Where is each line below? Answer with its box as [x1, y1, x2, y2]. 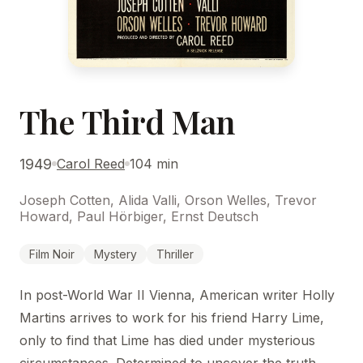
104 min [130, 156, 178, 173]
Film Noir [29, 246, 75, 261]
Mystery [94, 246, 137, 261]
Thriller [156, 246, 194, 261]
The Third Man [19, 99, 236, 143]
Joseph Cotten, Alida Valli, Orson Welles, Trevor [19, 191, 317, 208]
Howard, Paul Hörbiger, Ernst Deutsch [19, 207, 258, 224]
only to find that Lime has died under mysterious [19, 331, 315, 348]
